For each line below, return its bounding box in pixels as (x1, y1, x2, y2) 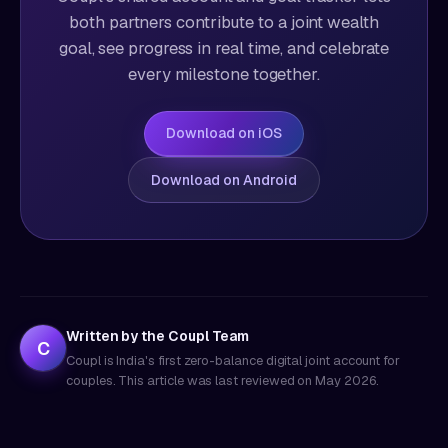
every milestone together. (128, 63, 320, 85)
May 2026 (315, 372, 376, 389)
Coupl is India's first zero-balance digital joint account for (66, 352, 401, 369)
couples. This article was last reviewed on (66, 372, 313, 389)
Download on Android (151, 170, 297, 189)
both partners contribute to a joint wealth (69, 11, 379, 33)
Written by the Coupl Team (66, 327, 250, 345)
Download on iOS (166, 124, 282, 142)
